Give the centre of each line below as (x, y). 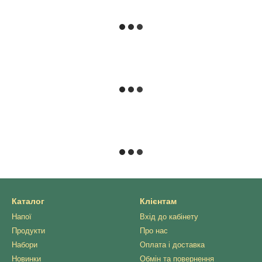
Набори (25, 245)
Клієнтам (158, 201)
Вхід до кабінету (169, 217)
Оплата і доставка (172, 245)
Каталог (28, 201)
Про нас (154, 231)
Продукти (28, 231)
